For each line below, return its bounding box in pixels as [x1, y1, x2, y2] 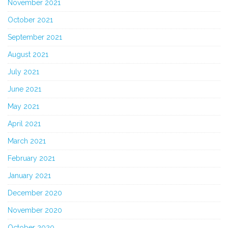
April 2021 [8, 119, 41, 128]
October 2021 [8, 15, 53, 24]
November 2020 [8, 206, 62, 214]
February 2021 [8, 154, 55, 162]
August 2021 [8, 50, 48, 59]
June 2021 [8, 84, 41, 93]
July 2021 [8, 67, 39, 76]
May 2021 [8, 102, 39, 110]
